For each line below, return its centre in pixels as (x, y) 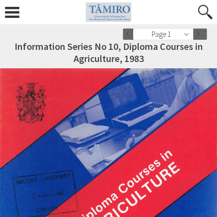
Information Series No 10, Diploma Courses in (108, 46)
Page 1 (161, 34)
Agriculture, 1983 (108, 58)
